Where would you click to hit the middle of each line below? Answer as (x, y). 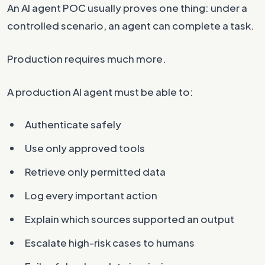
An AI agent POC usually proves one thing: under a (127, 8)
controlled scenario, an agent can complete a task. (131, 25)
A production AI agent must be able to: (100, 92)
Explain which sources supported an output (130, 219)
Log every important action (91, 195)
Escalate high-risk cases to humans (110, 243)
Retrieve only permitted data (95, 172)
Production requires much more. (87, 59)
